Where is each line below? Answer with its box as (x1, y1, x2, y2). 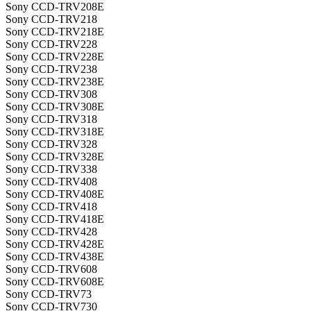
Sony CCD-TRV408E (6, 188, 104, 201)
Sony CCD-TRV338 (6, 163, 97, 176)
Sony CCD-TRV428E (6, 238, 104, 251)
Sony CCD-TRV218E (6, 26, 104, 38)
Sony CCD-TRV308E (6, 101, 104, 113)
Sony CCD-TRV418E (6, 213, 104, 226)
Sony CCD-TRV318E (6, 126, 104, 138)
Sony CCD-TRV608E (6, 276, 104, 288)
